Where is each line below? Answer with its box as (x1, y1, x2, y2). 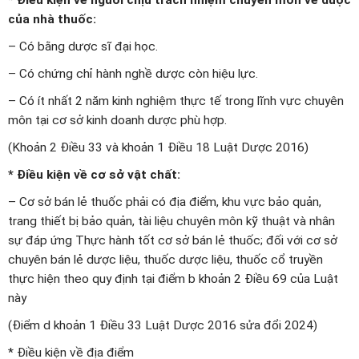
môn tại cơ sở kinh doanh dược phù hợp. (8, 112, 227, 127)
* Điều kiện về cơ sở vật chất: (8, 167, 180, 182)
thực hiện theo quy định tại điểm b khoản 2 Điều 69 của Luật (8, 271, 338, 286)
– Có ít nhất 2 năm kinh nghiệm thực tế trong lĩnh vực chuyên (8, 93, 344, 108)
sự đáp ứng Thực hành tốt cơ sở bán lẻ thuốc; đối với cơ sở (8, 232, 337, 248)
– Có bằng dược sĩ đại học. (8, 38, 158, 54)
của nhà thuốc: (8, 11, 96, 26)
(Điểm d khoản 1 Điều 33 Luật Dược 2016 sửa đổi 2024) (8, 317, 317, 333)
